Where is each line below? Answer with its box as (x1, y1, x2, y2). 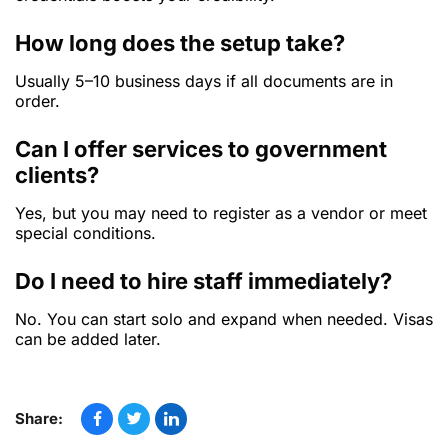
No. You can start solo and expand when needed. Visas (15, 309, 433, 330)
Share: (15, 409, 63, 429)
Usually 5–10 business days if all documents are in (15, 71, 393, 92)
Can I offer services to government (15, 136, 387, 163)
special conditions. (15, 223, 156, 244)
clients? (15, 162, 99, 189)
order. (15, 91, 60, 112)
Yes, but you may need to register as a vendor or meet (15, 203, 427, 224)
